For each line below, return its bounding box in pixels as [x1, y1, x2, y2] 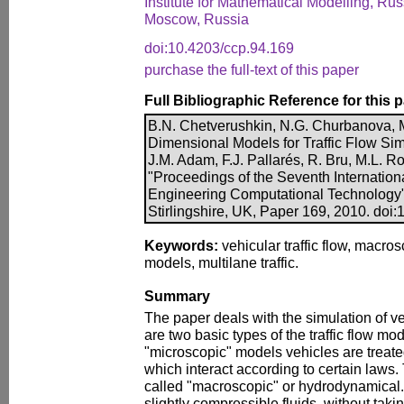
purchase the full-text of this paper [144, 61, 359, 78]
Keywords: [144, 237, 218, 253]
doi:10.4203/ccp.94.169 [144, 40, 294, 56]
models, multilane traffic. [144, 254, 298, 271]
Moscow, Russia [144, 11, 249, 27]
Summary [144, 288, 210, 304]
